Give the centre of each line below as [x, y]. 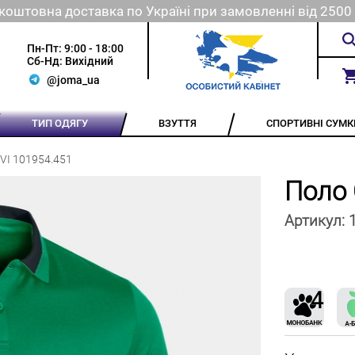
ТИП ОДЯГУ [60, 123]
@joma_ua [74, 80]
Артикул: [316, 221]
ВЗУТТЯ [178, 123]
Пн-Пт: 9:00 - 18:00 [76, 49]
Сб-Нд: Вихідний [71, 61]
